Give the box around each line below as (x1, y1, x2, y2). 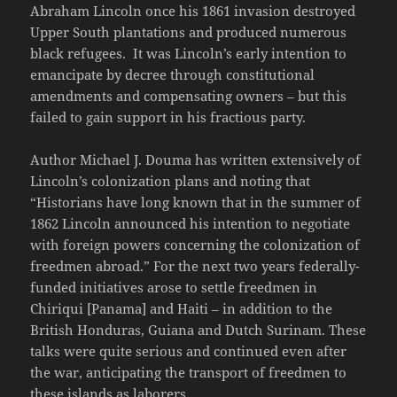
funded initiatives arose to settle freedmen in (30, 278, 318, 297)
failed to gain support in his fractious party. (30, 108, 307, 127)
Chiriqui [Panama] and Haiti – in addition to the (30, 300, 333, 318)
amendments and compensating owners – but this (30, 87, 347, 105)
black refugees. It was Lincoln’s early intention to (30, 44, 347, 63)
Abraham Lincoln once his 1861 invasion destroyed (30, 2, 356, 20)
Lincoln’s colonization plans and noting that (30, 172, 311, 191)
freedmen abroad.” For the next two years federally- (30, 257, 361, 276)
